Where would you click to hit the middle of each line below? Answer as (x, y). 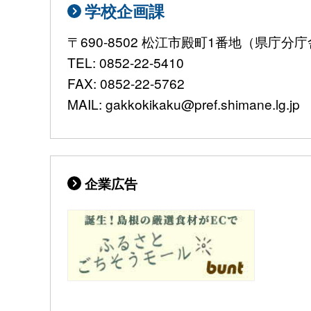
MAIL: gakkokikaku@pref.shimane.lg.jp (184, 104)
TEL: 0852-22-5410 (126, 62)
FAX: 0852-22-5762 (126, 83)
